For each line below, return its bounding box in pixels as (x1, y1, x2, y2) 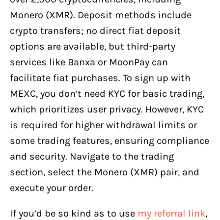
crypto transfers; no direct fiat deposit (10, 25, 181, 36)
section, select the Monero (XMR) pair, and (10, 166, 199, 178)
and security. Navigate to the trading (10, 150, 174, 162)
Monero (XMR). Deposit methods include (10, 9, 192, 21)
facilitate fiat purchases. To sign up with (10, 72, 191, 83)
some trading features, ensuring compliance (10, 135, 209, 146)
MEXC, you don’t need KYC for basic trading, (10, 87, 204, 99)
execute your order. (10, 182, 93, 193)
